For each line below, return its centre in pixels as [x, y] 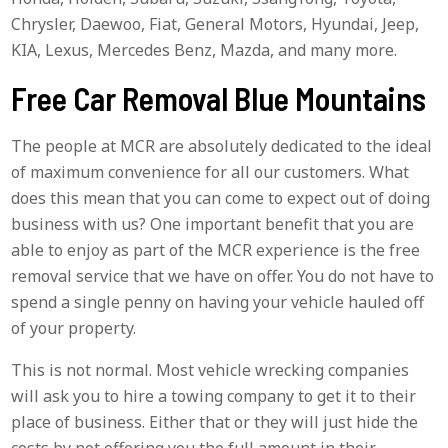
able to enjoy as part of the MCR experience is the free [216, 249]
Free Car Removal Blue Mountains [219, 97]
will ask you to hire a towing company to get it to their [214, 395]
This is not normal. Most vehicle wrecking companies [210, 369]
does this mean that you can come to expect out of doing [221, 197]
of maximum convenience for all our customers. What [210, 171]
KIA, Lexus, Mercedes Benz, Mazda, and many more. [204, 49]
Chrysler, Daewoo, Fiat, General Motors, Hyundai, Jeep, [215, 23]
